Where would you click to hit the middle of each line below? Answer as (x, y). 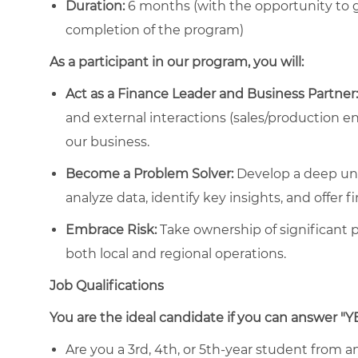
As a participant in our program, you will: (177, 62)
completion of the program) (155, 30)
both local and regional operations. (176, 253)
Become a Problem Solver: (149, 173)
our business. (107, 141)
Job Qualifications (107, 285)
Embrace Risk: (111, 229)
